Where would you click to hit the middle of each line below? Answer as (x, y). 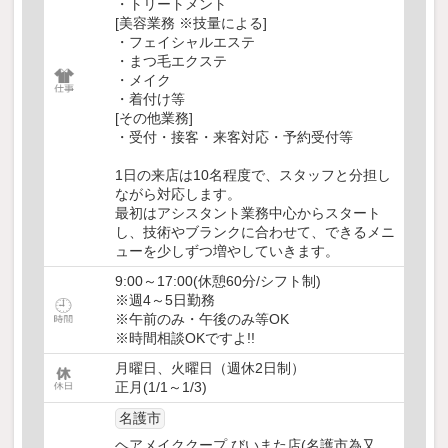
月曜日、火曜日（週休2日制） (210, 368)
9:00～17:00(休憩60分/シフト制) (218, 281)
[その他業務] (154, 118)
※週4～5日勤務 (165, 300)
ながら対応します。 (178, 194)
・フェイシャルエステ (185, 42)
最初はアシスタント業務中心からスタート (248, 213)
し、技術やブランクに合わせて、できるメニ (255, 232)
